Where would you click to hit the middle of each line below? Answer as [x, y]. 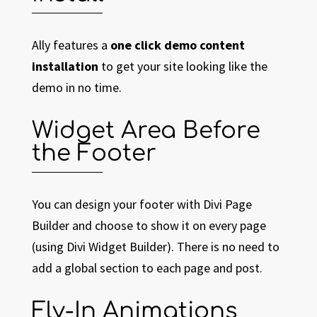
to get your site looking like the [183, 67]
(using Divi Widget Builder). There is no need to [155, 247]
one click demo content [177, 45]
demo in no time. [76, 88]
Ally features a [71, 45]
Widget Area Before [146, 131]
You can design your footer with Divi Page [142, 204]
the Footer [94, 154]
